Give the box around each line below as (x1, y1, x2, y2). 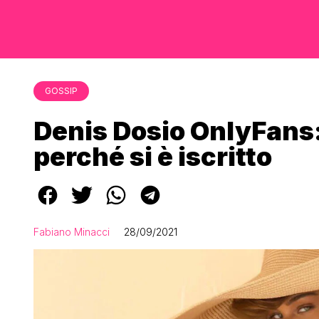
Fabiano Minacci (33, 226, 110, 238)
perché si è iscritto (33, 141, 272, 172)
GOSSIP (45, 85, 78, 96)
